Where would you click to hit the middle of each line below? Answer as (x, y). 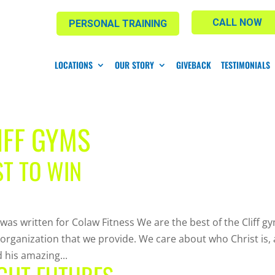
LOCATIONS (73, 64)
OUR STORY (134, 64)
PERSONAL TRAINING (118, 24)
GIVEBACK (193, 64)
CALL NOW (238, 22)
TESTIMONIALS (245, 64)
